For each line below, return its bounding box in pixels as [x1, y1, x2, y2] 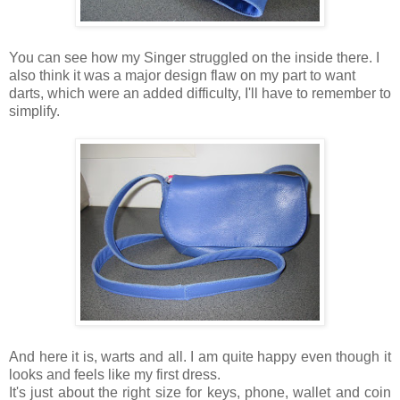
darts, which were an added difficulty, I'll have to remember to [9, 86, 391, 102]
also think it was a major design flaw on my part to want [9, 68, 355, 84]
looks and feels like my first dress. [9, 367, 224, 383]
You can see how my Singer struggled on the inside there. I [9, 50, 379, 66]
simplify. [9, 104, 60, 120]
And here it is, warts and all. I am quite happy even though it [9, 349, 391, 365]
